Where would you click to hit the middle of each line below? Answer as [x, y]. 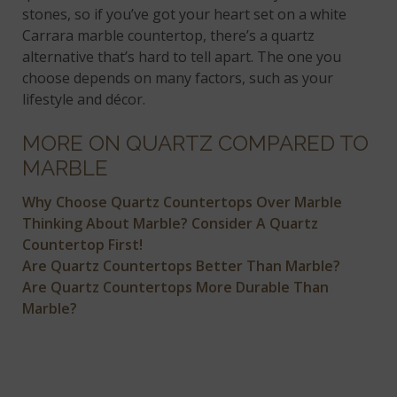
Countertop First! [83, 245]
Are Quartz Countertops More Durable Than [176, 288]
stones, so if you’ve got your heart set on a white [185, 15]
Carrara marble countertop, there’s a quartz [169, 36]
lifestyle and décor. [86, 100]
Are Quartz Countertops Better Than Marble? [182, 266]
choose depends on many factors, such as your [178, 78]
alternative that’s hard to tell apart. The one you [182, 57]
